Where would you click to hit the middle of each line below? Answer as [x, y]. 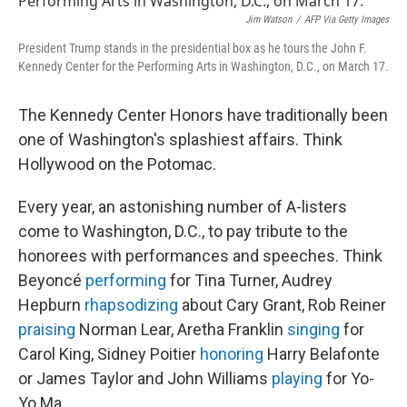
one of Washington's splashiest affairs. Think [180, 139]
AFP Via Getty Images [347, 20]
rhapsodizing [131, 305]
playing [297, 378]
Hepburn [51, 305]
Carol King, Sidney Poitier [109, 354]
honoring [232, 354]
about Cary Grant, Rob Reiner [282, 305]
